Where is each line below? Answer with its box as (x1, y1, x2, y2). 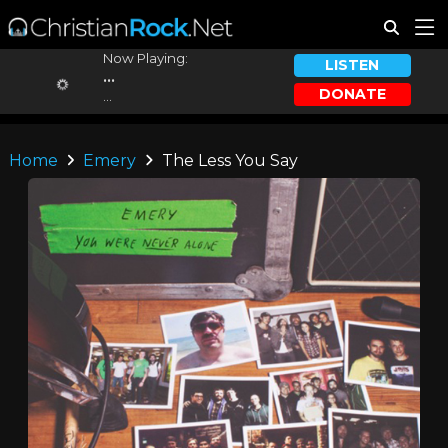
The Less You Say (157, 151, 298, 170)
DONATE (318, 84, 386, 103)
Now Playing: (102, 50, 188, 66)
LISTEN (325, 56, 380, 75)
